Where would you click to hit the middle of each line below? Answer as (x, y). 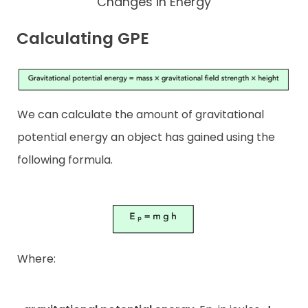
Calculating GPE (83, 39)
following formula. (65, 160)
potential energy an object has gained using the (146, 137)
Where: (36, 259)
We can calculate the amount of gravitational (141, 115)
